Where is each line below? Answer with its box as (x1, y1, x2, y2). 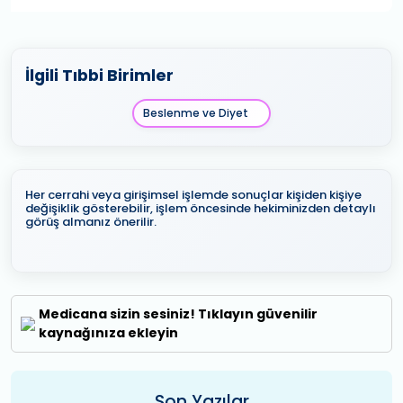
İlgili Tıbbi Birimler (25, 65, 174, 87)
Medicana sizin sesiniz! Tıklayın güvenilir (38, 305, 318, 324)
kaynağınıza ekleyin (38, 324, 178, 343)
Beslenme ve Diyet (143, 105, 249, 121)
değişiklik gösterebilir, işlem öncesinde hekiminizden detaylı (25, 200, 376, 218)
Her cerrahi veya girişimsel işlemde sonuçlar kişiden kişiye (25, 186, 362, 204)
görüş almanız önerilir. (25, 213, 157, 231)
